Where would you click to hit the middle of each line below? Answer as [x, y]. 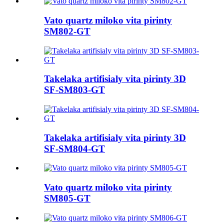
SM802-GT [67, 31]
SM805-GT [67, 198]
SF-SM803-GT [74, 90]
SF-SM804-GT [74, 148]
